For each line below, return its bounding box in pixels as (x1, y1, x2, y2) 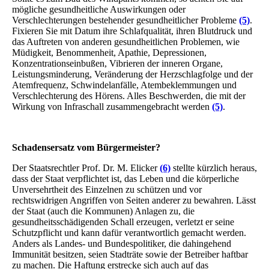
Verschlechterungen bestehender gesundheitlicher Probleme (12, 14, 239, 25)
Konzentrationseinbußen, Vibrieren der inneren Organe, (12, 58, 223, 68)
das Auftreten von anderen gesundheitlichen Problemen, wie (12, 36, 240, 47)
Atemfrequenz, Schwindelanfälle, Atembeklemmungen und (12, 79, 237, 90)
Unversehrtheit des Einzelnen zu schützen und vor (12, 184, 202, 195)
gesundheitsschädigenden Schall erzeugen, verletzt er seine (12, 216, 234, 227)
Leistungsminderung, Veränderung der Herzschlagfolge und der (12, 68, 253, 79)
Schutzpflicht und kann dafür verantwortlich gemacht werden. (12, 227, 246, 238)
